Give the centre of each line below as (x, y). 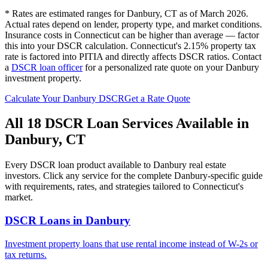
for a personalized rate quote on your (154, 67)
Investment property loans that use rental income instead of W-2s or (131, 243)
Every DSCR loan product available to (79, 165)
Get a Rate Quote (157, 98)
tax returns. (26, 254)
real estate (206, 165)
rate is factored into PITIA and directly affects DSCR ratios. (117, 56)
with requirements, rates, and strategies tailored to (99, 187)
